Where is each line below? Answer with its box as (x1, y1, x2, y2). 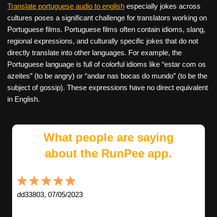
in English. (7, 95, 40, 104)
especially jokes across (124, 2, 201, 11)
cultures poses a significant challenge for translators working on (7, 14, 207, 22)
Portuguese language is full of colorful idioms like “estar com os (7, 60, 206, 69)
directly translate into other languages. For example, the (7, 48, 182, 57)
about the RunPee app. (45, 147, 172, 160)
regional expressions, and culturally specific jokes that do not (7, 37, 198, 46)
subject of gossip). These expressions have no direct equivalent (7, 83, 208, 92)
